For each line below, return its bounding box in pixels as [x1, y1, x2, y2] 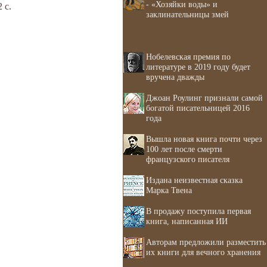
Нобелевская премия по [146, 52, 231, 61]
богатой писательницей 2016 [146, 103, 250, 113]
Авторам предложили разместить [146, 237, 266, 247]
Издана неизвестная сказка [146, 175, 243, 185]
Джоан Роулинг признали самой [146, 93, 263, 103]
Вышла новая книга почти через [146, 134, 262, 144]
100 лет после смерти [146, 144, 222, 154]
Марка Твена [146, 185, 192, 195]
